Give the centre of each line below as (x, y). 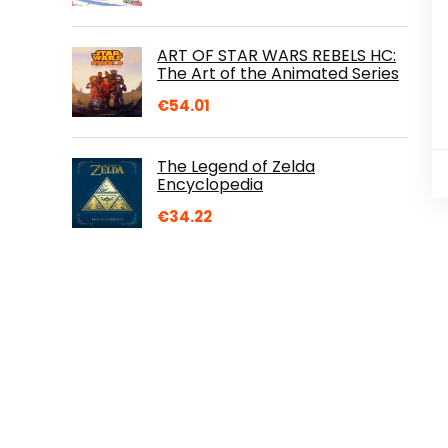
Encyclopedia (210, 184)
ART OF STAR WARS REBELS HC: (276, 55)
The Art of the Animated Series (278, 73)
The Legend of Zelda (236, 166)
